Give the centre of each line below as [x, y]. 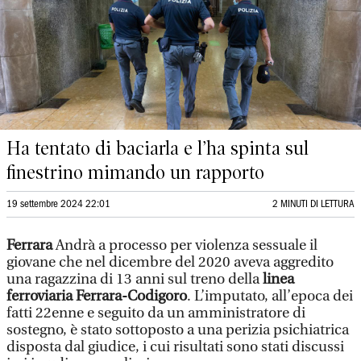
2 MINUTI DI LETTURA [313, 204]
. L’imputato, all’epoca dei [270, 296]
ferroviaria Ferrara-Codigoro [97, 296]
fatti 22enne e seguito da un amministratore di [156, 313]
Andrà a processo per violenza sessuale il [185, 245]
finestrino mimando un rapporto [135, 172]
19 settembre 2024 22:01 [58, 204]
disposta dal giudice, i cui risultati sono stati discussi [175, 347]
